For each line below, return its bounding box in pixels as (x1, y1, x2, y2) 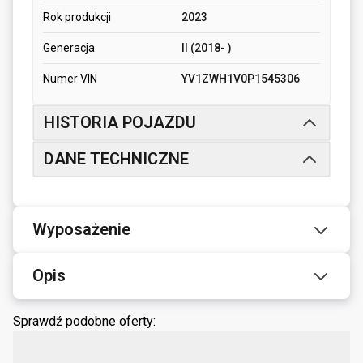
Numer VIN (43, 72, 97, 86)
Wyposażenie (32, 220, 130, 240)
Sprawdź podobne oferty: (13, 314, 156, 330)
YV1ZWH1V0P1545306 (181, 72, 300, 86)
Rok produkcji (43, 11, 111, 24)
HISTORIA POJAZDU (44, 113, 196, 133)
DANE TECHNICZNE (44, 149, 189, 169)
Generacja (43, 41, 95, 55)
